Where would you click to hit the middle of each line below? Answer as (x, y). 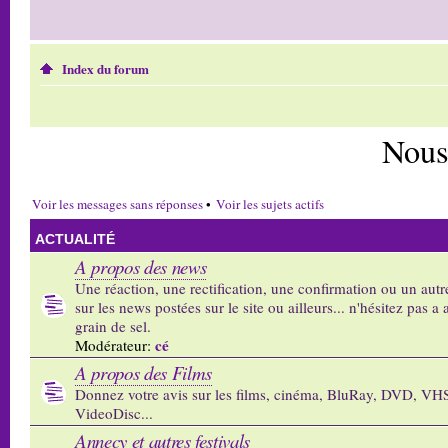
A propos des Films (143, 372)
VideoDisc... (114, 412)
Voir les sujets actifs (270, 203)
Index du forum (105, 69)
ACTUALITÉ (75, 239)
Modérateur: (113, 344)
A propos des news (141, 266)
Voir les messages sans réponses (117, 203)
